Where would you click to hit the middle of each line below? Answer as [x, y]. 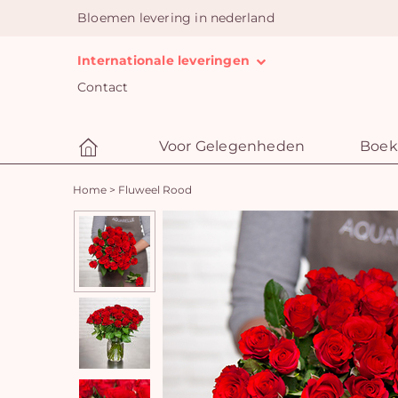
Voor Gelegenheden [232, 146]
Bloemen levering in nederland [176, 18]
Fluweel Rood [155, 190]
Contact [103, 87]
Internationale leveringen [166, 60]
